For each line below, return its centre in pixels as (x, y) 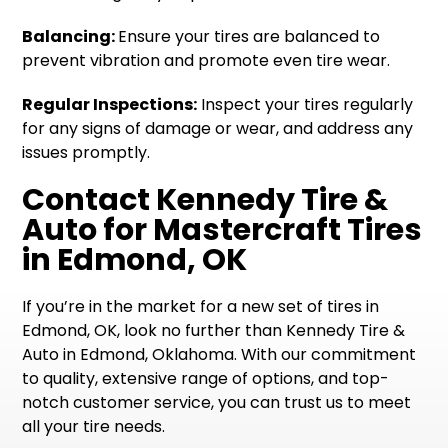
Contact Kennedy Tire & (205, 199)
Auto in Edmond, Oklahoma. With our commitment (219, 354)
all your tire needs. (94, 426)
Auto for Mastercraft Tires (222, 229)
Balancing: (70, 36)
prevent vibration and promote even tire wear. (206, 60)
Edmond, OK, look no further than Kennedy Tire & (214, 330)
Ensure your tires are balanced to (249, 36)
